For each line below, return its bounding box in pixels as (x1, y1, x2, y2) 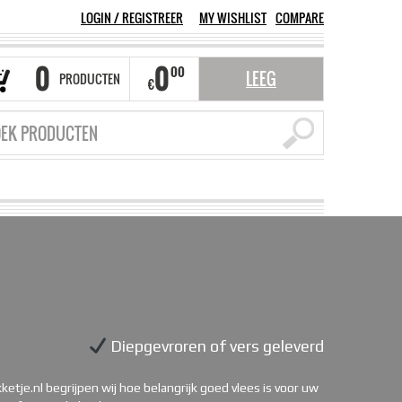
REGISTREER (122, 8, 183, 27)
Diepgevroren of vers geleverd (107, 336, 324, 356)
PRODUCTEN (59, 69, 120, 88)
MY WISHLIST (199, 8, 267, 27)
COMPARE (275, 8, 324, 27)
